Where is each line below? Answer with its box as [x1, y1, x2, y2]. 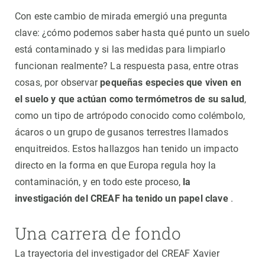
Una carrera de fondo [15, 222, 182, 245]
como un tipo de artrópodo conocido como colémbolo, [15, 110, 245, 122]
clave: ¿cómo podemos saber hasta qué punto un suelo [15, 27, 250, 39]
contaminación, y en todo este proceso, [15, 176, 183, 188]
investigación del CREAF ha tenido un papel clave [15, 193, 228, 205]
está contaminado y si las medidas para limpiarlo [15, 44, 225, 56]
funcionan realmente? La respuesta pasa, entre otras [15, 60, 239, 72]
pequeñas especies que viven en [100, 77, 242, 89]
